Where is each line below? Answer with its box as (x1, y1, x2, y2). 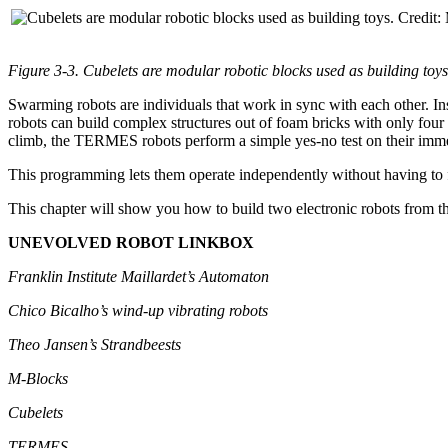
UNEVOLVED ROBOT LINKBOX (8, 233, 254, 251)
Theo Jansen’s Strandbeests (8, 335, 181, 353)
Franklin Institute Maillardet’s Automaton (8, 267, 269, 285)
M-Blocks (8, 369, 68, 387)
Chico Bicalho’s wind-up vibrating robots (8, 301, 268, 319)
